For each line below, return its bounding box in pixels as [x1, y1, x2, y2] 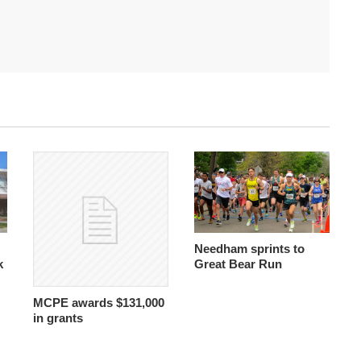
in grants [32, 311, 83, 326]
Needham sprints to [193, 241, 305, 255]
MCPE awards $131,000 [32, 296, 164, 310]
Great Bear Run [193, 256, 282, 271]
